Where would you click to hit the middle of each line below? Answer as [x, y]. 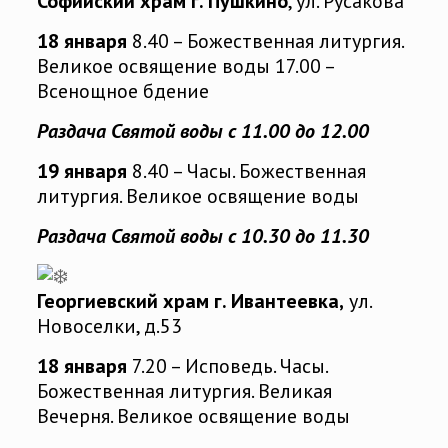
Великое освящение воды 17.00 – [185, 66]
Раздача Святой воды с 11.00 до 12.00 [202, 131]
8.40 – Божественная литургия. [264, 41]
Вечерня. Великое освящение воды [193, 416]
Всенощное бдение [122, 91]
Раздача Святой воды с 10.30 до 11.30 [202, 236]
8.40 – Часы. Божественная [246, 171]
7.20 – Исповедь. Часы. [226, 366]
